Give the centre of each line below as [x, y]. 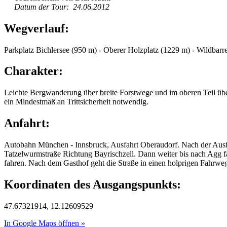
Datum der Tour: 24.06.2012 [62, 7]
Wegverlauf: [36, 28]
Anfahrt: [27, 123]
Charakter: [33, 71]
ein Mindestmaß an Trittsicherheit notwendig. [76, 102]
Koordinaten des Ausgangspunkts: [92, 185]
